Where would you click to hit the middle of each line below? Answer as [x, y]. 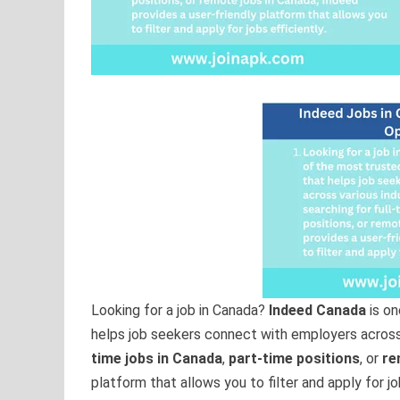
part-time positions [294, 359]
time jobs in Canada [157, 359]
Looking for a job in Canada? [180, 311]
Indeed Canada [317, 311]
